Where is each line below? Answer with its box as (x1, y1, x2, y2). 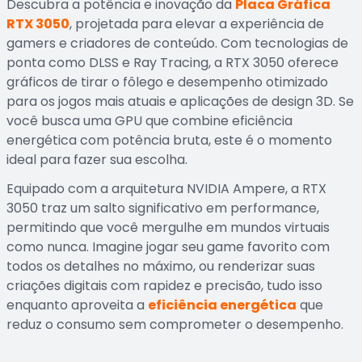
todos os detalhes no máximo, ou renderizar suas (6, 257, 315, 276)
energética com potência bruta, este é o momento (6, 131, 332, 149)
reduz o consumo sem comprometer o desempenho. (6, 315, 343, 334)
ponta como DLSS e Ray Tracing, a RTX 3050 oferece (6, 53, 339, 72)
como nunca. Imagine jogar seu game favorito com (6, 238, 330, 256)
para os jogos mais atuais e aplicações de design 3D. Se (6, 92, 354, 111)
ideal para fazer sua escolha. (6, 150, 187, 169)
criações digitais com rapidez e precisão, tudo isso (6, 276, 322, 295)
